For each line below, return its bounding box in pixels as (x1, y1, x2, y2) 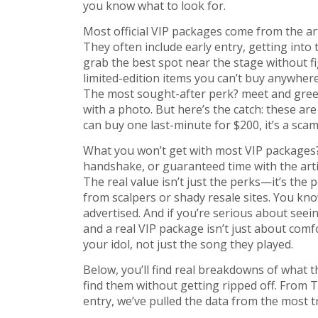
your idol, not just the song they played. (83, 236, 293, 252)
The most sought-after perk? (83, 86, 241, 102)
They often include (83, 39, 185, 55)
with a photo (83, 102, 150, 117)
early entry (185, 39, 243, 55)
